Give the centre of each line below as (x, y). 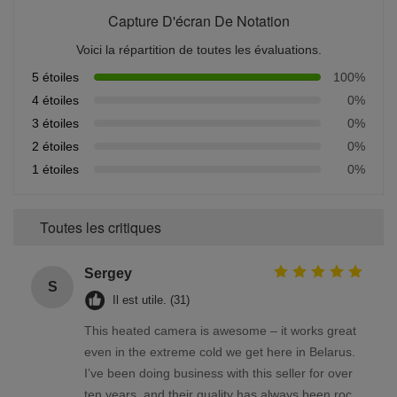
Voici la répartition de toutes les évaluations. (198, 49)
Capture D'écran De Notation (198, 20)
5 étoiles (55, 77)
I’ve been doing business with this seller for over (218, 373)
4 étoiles (55, 100)
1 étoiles (55, 169)
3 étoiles (55, 123)
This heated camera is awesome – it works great (220, 330)
